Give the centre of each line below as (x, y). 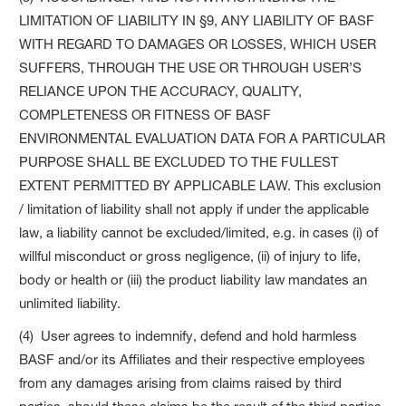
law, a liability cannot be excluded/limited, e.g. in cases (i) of (199, 232)
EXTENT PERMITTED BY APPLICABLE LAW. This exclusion (200, 185)
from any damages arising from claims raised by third (181, 382)
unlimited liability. (70, 303)
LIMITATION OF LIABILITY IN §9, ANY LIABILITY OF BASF (197, 20)
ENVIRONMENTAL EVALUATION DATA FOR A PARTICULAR (203, 138)
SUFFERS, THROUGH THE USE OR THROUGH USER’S (191, 67)
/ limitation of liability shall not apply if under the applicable (194, 208)
